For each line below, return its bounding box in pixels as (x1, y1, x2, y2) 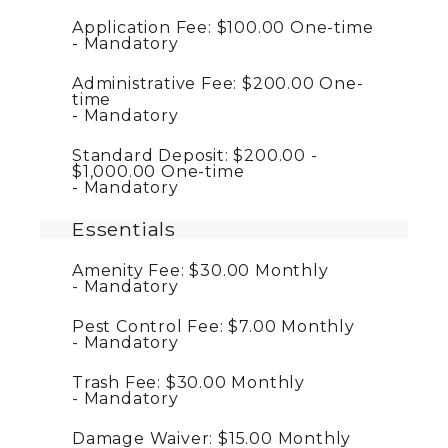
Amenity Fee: (72, 261, 185, 281)
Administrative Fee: (72, 74, 238, 94)
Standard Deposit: (72, 146, 229, 166)
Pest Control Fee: (72, 317, 224, 337)
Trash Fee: (72, 373, 162, 393)
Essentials (72, 217, 176, 242)
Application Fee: (72, 18, 212, 38)
